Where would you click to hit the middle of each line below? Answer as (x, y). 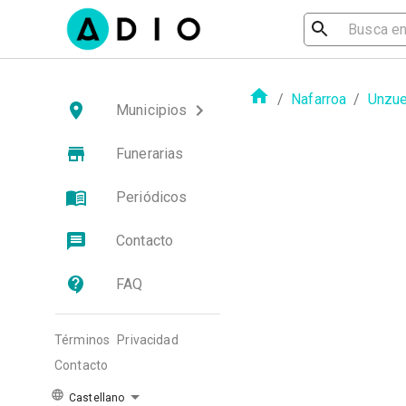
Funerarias (150, 154)
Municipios (152, 110)
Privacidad (148, 340)
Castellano (96, 398)
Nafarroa (319, 99)
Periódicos (152, 197)
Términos (82, 340)
